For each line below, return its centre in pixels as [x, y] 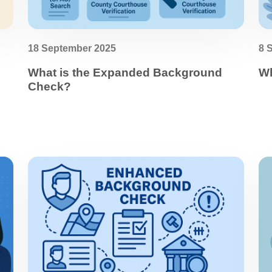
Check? [49, 87]
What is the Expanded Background [125, 73]
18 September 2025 [72, 48]
